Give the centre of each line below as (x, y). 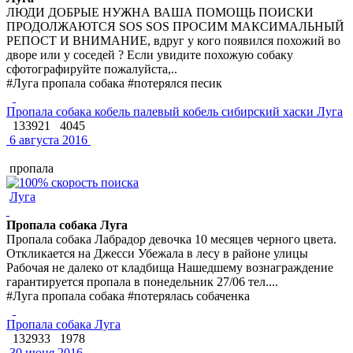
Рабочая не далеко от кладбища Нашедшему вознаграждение (170, 267)
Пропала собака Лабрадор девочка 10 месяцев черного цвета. (171, 239)
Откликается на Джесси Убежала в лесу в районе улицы (157, 253)
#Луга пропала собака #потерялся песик (114, 83)
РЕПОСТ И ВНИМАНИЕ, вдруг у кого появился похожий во (173, 40)
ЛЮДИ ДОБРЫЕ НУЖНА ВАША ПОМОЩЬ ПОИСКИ (160, 12)
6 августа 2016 (47, 139)
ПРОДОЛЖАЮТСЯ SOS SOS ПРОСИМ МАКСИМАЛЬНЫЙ (175, 26)
